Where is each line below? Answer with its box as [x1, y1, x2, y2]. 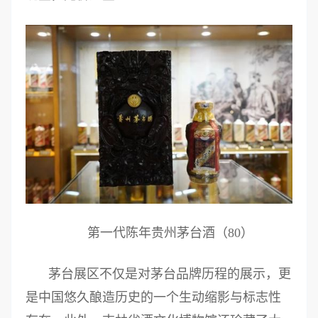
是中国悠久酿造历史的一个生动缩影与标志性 [26, 290, 281, 305]
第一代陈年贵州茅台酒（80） [87, 225, 253, 240]
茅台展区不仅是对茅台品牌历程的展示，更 [48, 266, 291, 281]
